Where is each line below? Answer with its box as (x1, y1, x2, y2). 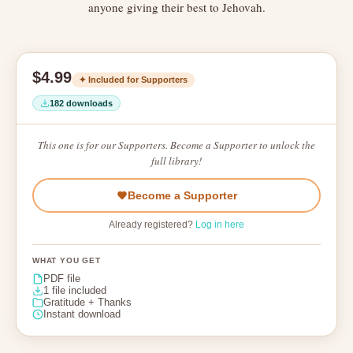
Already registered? (109, 219, 195, 230)
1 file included (43, 284, 106, 296)
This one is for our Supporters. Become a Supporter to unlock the (38, 138, 315, 152)
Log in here (195, 219, 244, 230)
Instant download (43, 308, 121, 320)
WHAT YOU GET (32, 256, 101, 265)
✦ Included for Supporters (79, 75, 188, 84)
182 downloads (50, 98, 113, 108)
